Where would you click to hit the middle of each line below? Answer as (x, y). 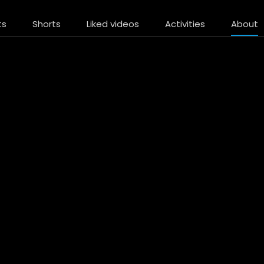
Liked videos (113, 24)
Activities (185, 24)
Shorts (47, 24)
